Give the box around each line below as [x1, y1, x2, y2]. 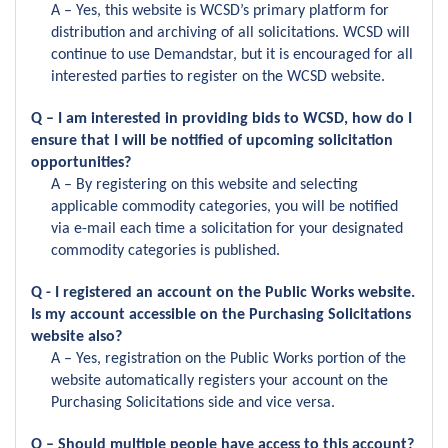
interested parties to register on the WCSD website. [51, 69, 385, 85]
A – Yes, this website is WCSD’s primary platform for [51, 3, 389, 19]
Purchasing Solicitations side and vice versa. [51, 395, 335, 411]
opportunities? [31, 155, 131, 171]
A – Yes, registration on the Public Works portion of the [51, 351, 406, 367]
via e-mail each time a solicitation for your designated [51, 221, 403, 237]
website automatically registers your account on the [51, 373, 388, 389]
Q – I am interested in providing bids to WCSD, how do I [31, 111, 412, 127]
